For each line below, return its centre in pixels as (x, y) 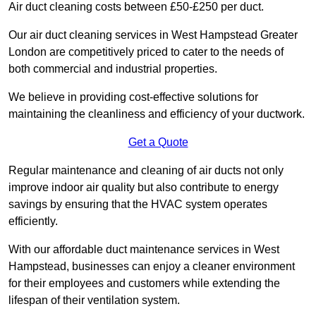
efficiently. (35, 221)
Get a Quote (158, 142)
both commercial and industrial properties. (113, 69)
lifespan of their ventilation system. (94, 300)
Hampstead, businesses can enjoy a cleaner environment (152, 267)
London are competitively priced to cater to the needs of (146, 52)
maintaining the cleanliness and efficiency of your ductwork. (157, 114)
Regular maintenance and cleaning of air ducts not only (146, 171)
